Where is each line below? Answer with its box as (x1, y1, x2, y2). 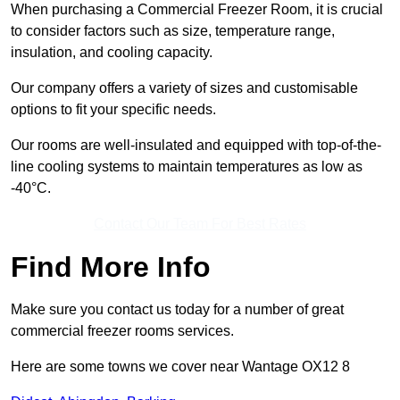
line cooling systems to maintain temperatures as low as (11, 159, 362, 175)
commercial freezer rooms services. (11, 323, 234, 339)
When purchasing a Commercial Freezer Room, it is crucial (11, 2, 383, 18)
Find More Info (11, 251, 211, 284)
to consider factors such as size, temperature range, (11, 23, 335, 39)
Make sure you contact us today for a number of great (11, 302, 344, 318)
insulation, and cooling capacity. (11, 45, 212, 61)
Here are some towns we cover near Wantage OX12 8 (11, 359, 350, 375)
